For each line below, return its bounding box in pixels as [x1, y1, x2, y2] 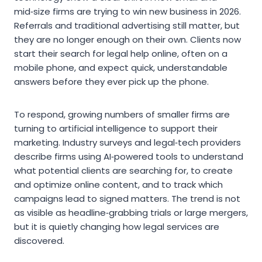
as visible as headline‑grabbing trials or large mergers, [14, 206, 248, 219]
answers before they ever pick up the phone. [14, 75, 209, 88]
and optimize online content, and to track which [14, 178, 223, 191]
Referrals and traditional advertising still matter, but [14, 19, 240, 32]
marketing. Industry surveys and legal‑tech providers [14, 136, 241, 149]
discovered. [14, 235, 64, 247]
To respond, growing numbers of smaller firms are [14, 108, 230, 121]
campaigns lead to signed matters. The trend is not [14, 192, 240, 205]
